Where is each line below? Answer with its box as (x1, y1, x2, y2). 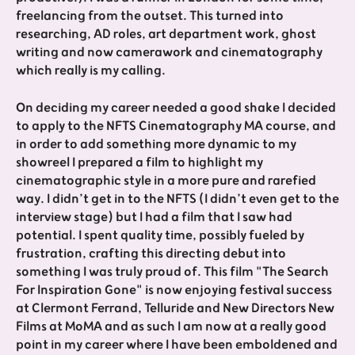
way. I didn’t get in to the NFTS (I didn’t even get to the (16, 188, 339, 211)
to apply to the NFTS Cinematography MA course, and (16, 115, 336, 138)
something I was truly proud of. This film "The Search (16, 261, 329, 284)
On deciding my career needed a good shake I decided (16, 97, 336, 120)
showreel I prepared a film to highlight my (16, 151, 263, 174)
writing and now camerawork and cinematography (16, 41, 323, 64)
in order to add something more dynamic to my (16, 133, 296, 156)
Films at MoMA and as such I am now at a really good (16, 315, 326, 338)
